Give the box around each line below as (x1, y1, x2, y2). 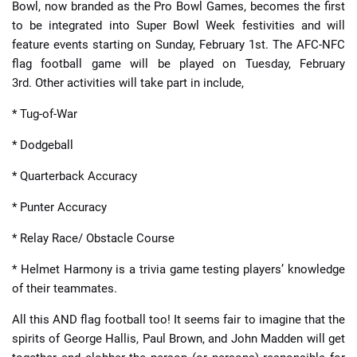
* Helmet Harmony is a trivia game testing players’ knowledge (12, 261, 345, 277)
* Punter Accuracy (12, 199, 107, 214)
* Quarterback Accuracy (12, 168, 137, 183)
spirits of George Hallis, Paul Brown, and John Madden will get (12, 331, 345, 346)
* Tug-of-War (12, 106, 77, 121)
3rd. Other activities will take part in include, (12, 75, 244, 90)
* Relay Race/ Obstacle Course (12, 230, 175, 245)
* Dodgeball (12, 137, 73, 152)
